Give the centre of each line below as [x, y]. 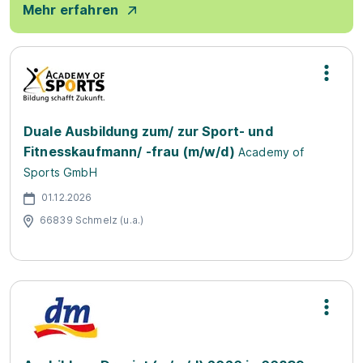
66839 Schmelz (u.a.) [92, 220]
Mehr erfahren [71, 10]
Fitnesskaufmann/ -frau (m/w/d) [129, 152]
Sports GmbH [60, 172]
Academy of [271, 152]
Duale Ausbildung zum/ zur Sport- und [148, 131]
